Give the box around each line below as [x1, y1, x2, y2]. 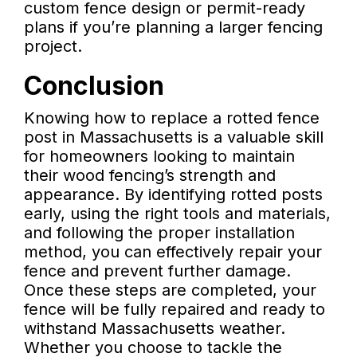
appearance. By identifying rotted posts [24, 185, 323, 205]
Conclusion [24, 70, 164, 102]
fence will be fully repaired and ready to [24, 300, 325, 320]
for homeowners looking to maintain [24, 147, 295, 167]
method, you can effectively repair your [24, 242, 322, 262]
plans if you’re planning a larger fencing [24, 18, 323, 37]
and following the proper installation [24, 223, 295, 243]
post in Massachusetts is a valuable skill [24, 127, 324, 147]
